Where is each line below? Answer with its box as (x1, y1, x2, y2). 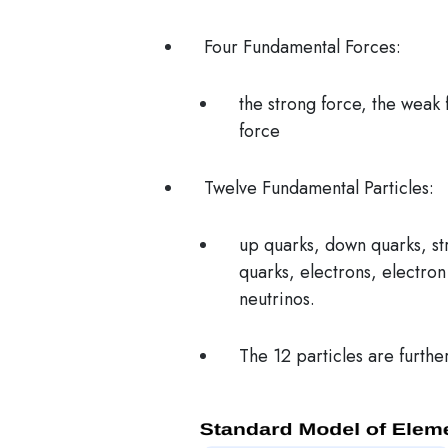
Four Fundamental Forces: (204, 33, 401, 60)
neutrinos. (239, 285, 315, 312)
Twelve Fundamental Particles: (204, 174, 434, 201)
